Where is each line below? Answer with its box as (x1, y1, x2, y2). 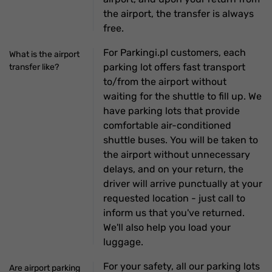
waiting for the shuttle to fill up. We (103, 90, 262, 102)
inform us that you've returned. (103, 206, 245, 219)
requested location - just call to (103, 192, 246, 204)
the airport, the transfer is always (103, 7, 254, 19)
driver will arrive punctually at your (103, 177, 263, 189)
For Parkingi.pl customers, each (103, 46, 246, 58)
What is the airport (9, 49, 80, 59)
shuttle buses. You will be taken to (103, 134, 259, 146)
